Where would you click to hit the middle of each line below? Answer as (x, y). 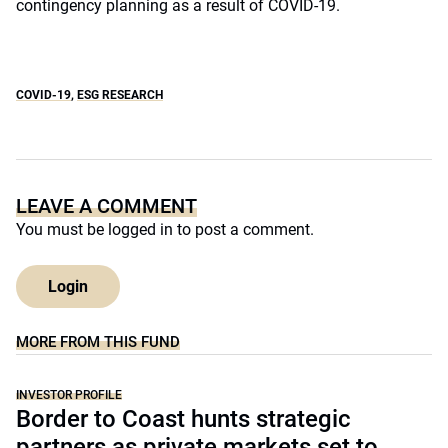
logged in (140, 229)
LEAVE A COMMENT (106, 206)
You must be (62, 229)
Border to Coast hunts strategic (183, 419)
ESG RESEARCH (120, 95)
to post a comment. (243, 229)
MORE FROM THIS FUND (98, 342)
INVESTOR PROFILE (69, 395)
